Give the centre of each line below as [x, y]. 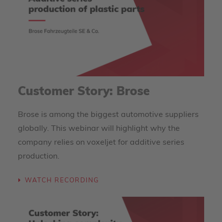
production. [39, 157]
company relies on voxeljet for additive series [101, 143]
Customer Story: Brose [84, 92]
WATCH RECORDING [62, 181]
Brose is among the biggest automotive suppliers [108, 115]
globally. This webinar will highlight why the [99, 129]
